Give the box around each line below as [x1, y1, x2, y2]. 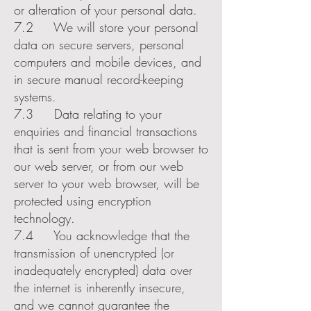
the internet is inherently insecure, [14, 279, 185, 296]
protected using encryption [14, 192, 151, 209]
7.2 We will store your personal [14, 19, 199, 35]
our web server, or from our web [14, 158, 183, 174]
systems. [14, 88, 56, 105]
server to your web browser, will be [14, 175, 199, 192]
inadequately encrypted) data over [14, 262, 192, 278]
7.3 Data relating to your [14, 106, 162, 122]
